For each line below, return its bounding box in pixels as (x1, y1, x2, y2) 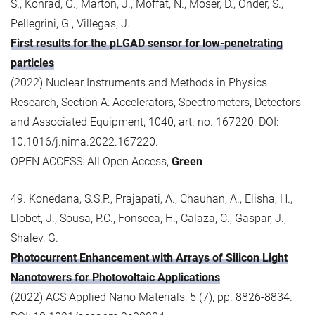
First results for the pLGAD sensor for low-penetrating (11, 36, 283, 50)
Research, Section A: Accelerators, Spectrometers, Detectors (11, 95, 301, 109)
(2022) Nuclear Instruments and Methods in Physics (11, 75, 267, 89)
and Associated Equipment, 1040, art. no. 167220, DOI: (11, 115, 278, 129)
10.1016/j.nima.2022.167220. (11, 134, 158, 148)
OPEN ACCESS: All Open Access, (11, 154, 172, 168)
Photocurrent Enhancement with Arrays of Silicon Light (11, 250, 288, 264)
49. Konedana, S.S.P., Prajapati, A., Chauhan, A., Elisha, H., (11, 191, 292, 205)
